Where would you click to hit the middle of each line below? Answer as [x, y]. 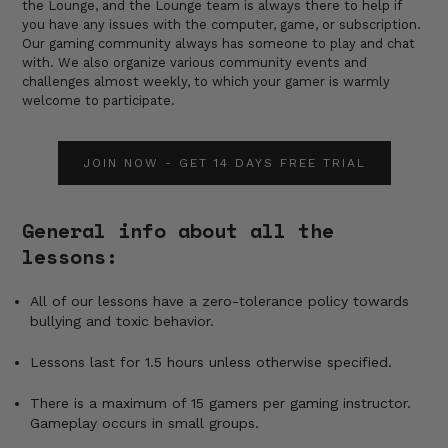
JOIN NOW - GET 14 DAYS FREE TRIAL [224, 162]
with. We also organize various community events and [195, 62]
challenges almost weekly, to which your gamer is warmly [206, 81]
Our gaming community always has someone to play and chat [219, 43]
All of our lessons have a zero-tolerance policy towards [220, 300]
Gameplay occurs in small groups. [145, 422]
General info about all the [178, 230]
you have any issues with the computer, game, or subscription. [222, 24]
